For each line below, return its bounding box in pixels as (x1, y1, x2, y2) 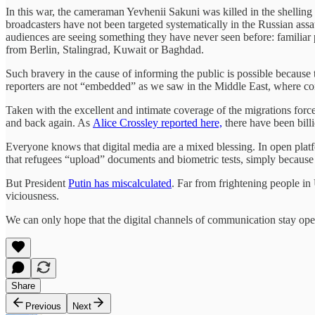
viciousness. (6, 189, 62, 202)
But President (6, 176, 68, 189)
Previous (25, 300, 61, 311)
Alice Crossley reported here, (93, 116, 222, 129)
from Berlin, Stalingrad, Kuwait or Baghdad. (6, 43, 207, 56)
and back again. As (6, 116, 93, 129)
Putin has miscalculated (68, 176, 172, 189)
